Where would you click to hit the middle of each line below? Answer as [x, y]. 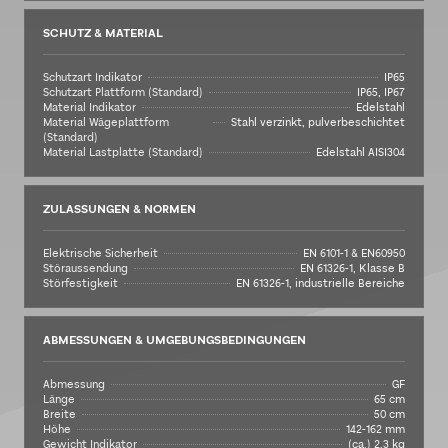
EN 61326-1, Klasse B [352, 268]
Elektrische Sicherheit [100, 253]
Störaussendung [85, 268]
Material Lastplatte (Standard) [123, 152]
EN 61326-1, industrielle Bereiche [320, 283]
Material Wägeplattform [106, 122]
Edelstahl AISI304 [360, 152]
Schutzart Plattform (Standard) [123, 92]
